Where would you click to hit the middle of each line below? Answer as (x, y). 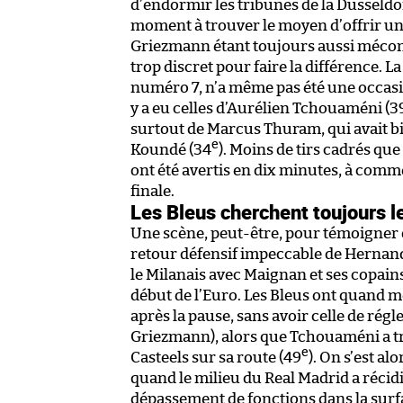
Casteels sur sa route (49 (216, 357)
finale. (152, 191)
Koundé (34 (171, 149)
